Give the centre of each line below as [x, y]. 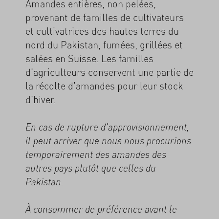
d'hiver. [41, 99]
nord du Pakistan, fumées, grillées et [104, 44]
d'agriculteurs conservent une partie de [109, 72]
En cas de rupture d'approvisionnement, [107, 127]
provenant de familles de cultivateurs [105, 17]
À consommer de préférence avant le [101, 209]
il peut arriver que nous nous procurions [108, 141]
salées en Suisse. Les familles [89, 58]
